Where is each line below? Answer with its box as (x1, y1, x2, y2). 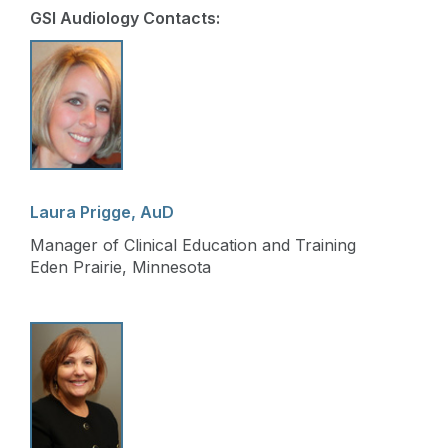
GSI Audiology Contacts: (30, 7, 220, 28)
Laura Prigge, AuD (30, 201, 174, 222)
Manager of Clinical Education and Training (30, 234, 356, 255)
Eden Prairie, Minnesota (30, 256, 211, 277)
